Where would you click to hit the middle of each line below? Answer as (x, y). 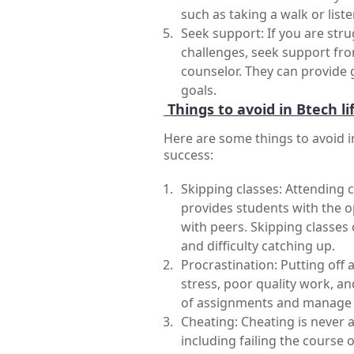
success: (188, 155)
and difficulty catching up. (258, 246)
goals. (199, 90)
